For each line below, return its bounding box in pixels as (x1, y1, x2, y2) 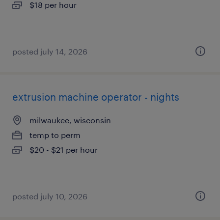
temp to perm (29, 130, 81, 139)
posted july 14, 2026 (12, 47, 87, 56)
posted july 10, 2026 (12, 192, 87, 201)
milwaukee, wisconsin (29, 115, 111, 125)
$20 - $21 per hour (29, 145, 98, 154)
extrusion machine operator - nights (12, 91, 179, 103)
